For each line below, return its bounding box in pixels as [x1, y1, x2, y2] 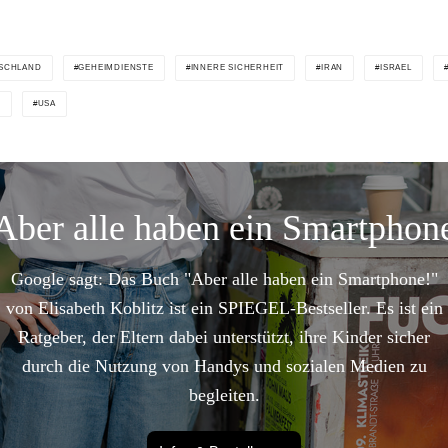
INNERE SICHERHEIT [190, 63, 285, 73]
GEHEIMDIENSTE [78, 63, 154, 73]
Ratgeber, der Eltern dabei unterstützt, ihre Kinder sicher [18, 327, 430, 348]
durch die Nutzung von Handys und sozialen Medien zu [21, 356, 427, 377]
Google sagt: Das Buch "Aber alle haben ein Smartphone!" [10, 269, 438, 290]
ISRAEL [380, 63, 412, 73]
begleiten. [188, 385, 260, 406]
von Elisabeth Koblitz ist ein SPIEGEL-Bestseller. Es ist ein [5, 298, 443, 319]
